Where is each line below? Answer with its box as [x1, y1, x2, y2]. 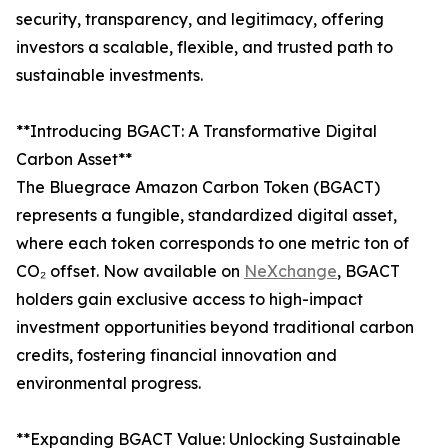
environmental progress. [16, 373, 201, 394]
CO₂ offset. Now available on [16, 261, 244, 282]
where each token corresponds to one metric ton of [16, 233, 409, 254]
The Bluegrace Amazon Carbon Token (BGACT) [16, 177, 380, 198]
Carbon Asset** [16, 149, 132, 170]
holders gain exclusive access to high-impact [16, 289, 363, 310]
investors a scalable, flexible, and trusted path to [16, 37, 393, 58]
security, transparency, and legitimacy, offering [16, 9, 384, 30]
